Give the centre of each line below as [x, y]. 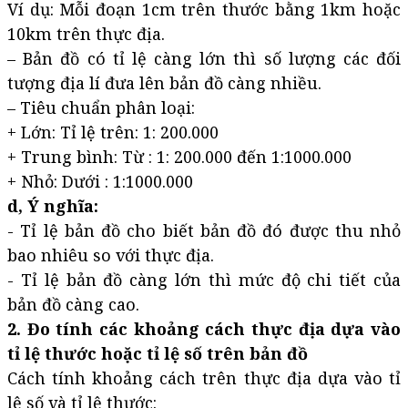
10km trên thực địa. [86, 34]
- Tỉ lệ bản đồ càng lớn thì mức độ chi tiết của [204, 280]
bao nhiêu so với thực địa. [111, 255]
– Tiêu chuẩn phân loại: [101, 108]
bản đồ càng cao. [73, 305]
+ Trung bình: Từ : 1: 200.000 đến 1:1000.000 [179, 157]
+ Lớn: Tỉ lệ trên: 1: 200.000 [113, 133]
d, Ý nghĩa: [53, 206]
